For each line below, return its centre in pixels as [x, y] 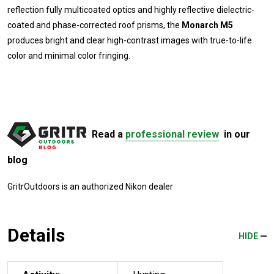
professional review [172, 135]
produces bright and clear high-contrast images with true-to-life [130, 41]
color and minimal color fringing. [69, 56]
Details [36, 235]
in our [235, 135]
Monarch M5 [207, 25]
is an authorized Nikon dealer [117, 187]
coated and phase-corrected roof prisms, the [94, 25]
